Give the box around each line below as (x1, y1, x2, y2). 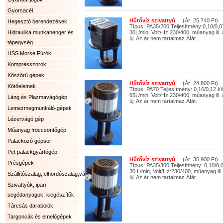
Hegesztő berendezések (7, 18, 67, 24)
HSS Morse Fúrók (7, 50, 51, 56)
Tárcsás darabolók (7, 203, 53, 209)
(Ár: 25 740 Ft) (175, 17, 218, 23)
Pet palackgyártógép (7, 149, 57, 155)
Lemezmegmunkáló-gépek (7, 105, 72, 111)
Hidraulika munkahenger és (7, 29, 74, 35)
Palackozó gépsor (7, 138, 51, 144)
